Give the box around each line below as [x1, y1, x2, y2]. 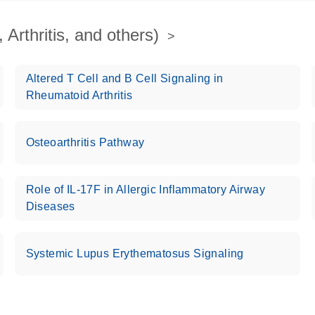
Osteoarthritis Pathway [25, 136, 145, 148]
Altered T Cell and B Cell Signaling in [25, 72, 224, 84]
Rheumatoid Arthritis [25, 89, 133, 101]
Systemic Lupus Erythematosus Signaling [25, 247, 244, 259]
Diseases [25, 200, 75, 212]
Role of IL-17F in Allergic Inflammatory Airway [25, 184, 266, 195]
